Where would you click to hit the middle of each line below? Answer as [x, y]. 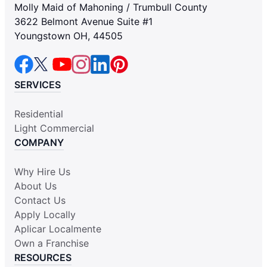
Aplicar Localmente [58, 229]
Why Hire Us [42, 171]
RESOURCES [43, 257]
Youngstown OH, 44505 [69, 35]
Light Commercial [54, 128]
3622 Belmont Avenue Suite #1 [83, 21]
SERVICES [38, 84]
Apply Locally [45, 214]
